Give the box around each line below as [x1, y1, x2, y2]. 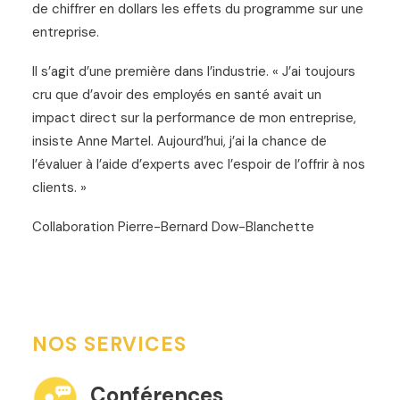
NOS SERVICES [32, 330, 187, 357]
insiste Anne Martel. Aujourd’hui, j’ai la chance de [32, 131, 327, 150]
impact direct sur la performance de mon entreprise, [32, 108, 356, 127]
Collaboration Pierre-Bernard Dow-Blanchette [32, 217, 314, 236]
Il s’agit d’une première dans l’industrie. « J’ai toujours [32, 62, 355, 80]
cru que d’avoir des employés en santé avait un [32, 85, 321, 104]
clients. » [32, 178, 87, 196]
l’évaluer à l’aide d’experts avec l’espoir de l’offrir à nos [32, 154, 365, 173]
